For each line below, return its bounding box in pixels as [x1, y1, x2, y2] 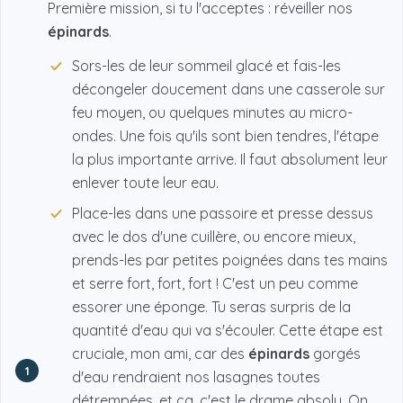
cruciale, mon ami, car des [72, 345, 248, 363]
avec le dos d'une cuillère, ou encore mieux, [72, 228, 355, 246]
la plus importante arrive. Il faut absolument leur [72, 150, 388, 169]
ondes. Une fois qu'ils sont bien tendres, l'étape [72, 127, 379, 146]
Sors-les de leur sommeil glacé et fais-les [72, 57, 341, 76]
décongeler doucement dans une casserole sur [72, 80, 385, 99]
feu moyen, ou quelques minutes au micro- [72, 103, 353, 122]
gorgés [309, 345, 361, 363]
